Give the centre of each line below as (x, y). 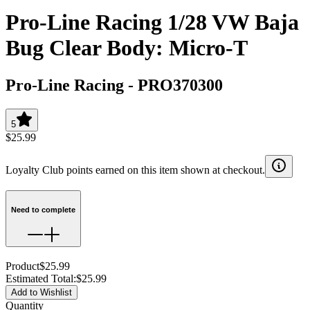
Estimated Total (39, 279)
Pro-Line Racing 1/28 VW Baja (152, 22)
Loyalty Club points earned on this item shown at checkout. (135, 170)
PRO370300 (180, 85)
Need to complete (43, 209)
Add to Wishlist (42, 292)
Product (22, 266)
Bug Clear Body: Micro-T (127, 48)
